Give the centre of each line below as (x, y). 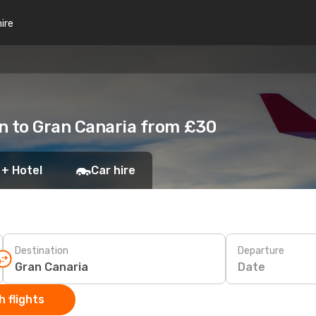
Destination (42, 250)
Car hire (113, 170)
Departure (261, 250)
